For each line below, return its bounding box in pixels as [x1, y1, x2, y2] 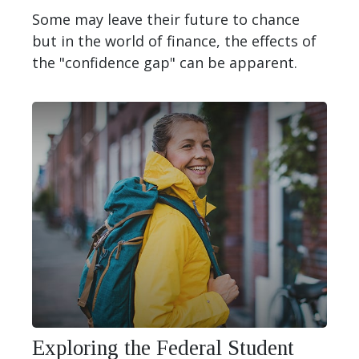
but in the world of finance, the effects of [32, 31, 317, 51]
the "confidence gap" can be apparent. [32, 53, 297, 73]
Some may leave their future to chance [32, 10, 300, 30]
